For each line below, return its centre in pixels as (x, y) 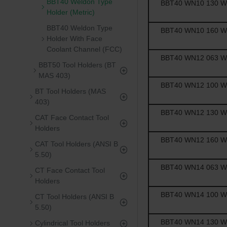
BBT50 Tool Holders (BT (77, 65)
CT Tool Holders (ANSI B (74, 197)
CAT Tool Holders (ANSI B (77, 144)
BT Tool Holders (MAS (70, 91)
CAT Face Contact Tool (72, 118)
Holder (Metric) (71, 12)
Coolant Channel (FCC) (84, 49)
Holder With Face (74, 39)
